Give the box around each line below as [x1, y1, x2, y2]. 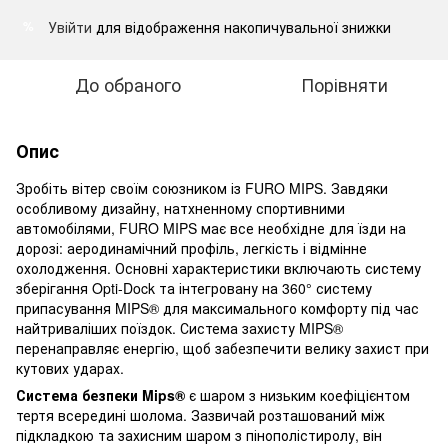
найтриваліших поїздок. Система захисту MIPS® [16, 317, 343, 338]
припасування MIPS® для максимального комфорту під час [16, 297, 419, 318]
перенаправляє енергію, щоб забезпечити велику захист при [16, 337, 429, 358]
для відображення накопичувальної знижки [92, 16, 391, 37]
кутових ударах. [16, 357, 124, 378]
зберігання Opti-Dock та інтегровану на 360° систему [16, 277, 372, 298]
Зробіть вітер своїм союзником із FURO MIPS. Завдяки [16, 177, 388, 198]
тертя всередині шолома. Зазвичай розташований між [16, 404, 385, 425]
